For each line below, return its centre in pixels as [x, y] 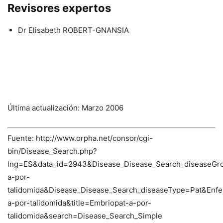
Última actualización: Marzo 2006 [65, 108]
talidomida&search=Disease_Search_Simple [85, 216]
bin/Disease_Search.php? [52, 151]
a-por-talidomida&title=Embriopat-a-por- [79, 203]
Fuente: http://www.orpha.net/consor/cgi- [80, 138]
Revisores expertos [59, 8]
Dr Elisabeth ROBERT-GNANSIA [73, 30]
